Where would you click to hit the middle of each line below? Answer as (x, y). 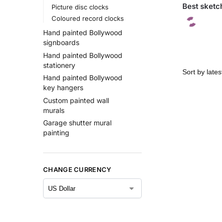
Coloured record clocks (87, 19)
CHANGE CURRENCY (77, 169)
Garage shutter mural (77, 123)
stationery (59, 65)
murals (54, 110)
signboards (61, 42)
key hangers (63, 88)
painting (56, 133)
